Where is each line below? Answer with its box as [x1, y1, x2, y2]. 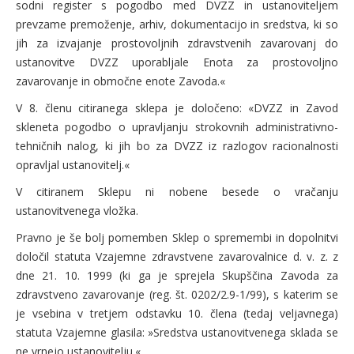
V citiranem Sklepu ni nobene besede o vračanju [16, 184, 338, 199]
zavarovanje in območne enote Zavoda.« [16, 73, 225, 88]
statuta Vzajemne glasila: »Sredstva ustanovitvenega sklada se [16, 325, 338, 340]
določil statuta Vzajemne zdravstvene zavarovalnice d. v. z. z [16, 249, 338, 264]
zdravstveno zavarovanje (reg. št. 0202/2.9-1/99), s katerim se [16, 287, 338, 302]
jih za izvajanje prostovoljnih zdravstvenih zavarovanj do [16, 36, 338, 51]
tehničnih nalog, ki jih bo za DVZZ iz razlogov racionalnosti [16, 138, 338, 153]
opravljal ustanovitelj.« [16, 157, 130, 172]
